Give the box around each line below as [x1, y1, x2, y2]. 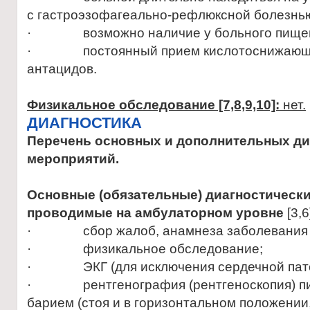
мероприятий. [27, 152, 119, 166]
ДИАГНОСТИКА [27, 114, 142, 131]
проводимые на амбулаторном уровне [27, 206, 287, 220]
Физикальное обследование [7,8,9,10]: [27, 98, 283, 112]
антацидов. [27, 62, 97, 76]
